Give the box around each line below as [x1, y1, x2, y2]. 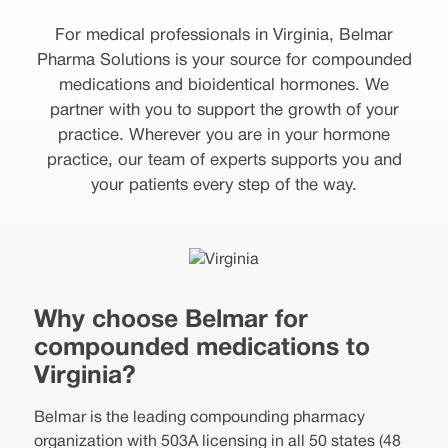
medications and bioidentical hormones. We [59, 78, 389, 93]
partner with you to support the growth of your [49, 103, 399, 118]
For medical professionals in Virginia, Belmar [55, 28, 393, 43]
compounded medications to [33, 337, 370, 360]
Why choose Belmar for [33, 309, 308, 332]
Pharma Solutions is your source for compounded [36, 53, 412, 68]
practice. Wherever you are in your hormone [58, 128, 390, 143]
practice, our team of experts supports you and [46, 153, 402, 168]
